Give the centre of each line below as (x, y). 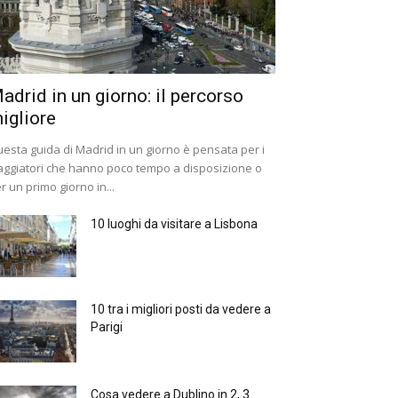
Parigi (107, 327)
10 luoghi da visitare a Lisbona (174, 224)
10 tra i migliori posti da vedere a (181, 310)
